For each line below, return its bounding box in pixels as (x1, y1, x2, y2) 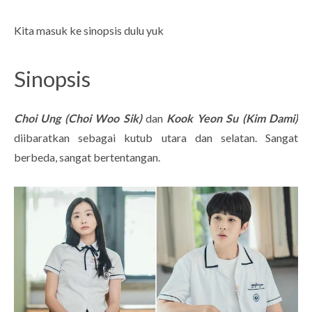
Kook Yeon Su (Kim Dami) (166, 111, 299, 125)
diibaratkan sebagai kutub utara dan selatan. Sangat (14, 131, 298, 145)
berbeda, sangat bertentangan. (14, 150, 162, 164)
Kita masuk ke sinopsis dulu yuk (14, 24, 166, 38)
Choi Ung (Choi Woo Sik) (14, 111, 142, 125)
